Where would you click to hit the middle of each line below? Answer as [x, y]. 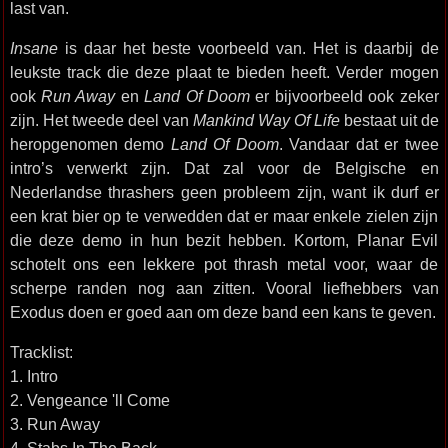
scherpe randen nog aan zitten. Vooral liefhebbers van [224, 288]
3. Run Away [54, 424]
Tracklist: [41, 352]
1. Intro [33, 376]
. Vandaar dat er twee [358, 144]
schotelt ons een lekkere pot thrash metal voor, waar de [224, 264]
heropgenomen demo [90, 144]
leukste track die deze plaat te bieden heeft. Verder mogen [224, 72]
